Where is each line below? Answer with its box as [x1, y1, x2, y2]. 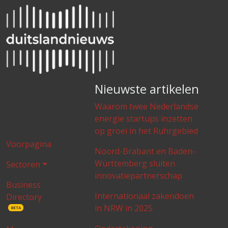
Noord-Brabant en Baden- [94, 146, 195, 157]
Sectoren [6, 159, 40, 170]
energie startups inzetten [94, 113, 192, 125]
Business [6, 179, 41, 191]
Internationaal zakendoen [94, 190, 194, 202]
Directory [6, 191, 42, 203]
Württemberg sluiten [94, 158, 175, 169]
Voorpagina [6, 138, 51, 150]
